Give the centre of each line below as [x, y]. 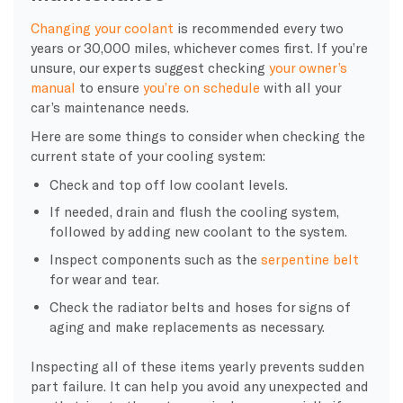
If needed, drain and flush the [145, 212]
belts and [201, 306]
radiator [143, 306]
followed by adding [112, 232]
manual [53, 87]
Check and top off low [123, 184]
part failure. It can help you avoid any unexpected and [199, 385]
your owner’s [308, 67]
